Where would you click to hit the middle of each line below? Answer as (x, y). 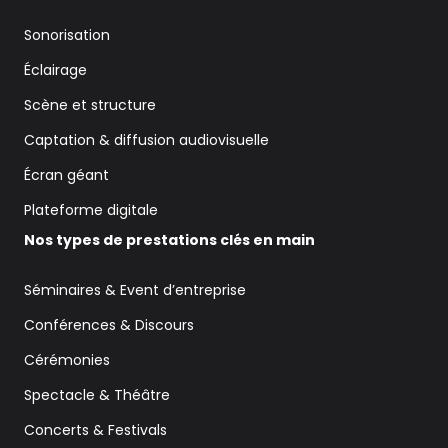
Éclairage (55, 69)
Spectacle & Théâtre (97, 394)
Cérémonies (67, 359)
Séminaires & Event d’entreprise (135, 289)
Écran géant (66, 174)
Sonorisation (67, 34)
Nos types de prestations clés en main (169, 239)
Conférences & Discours (109, 324)
